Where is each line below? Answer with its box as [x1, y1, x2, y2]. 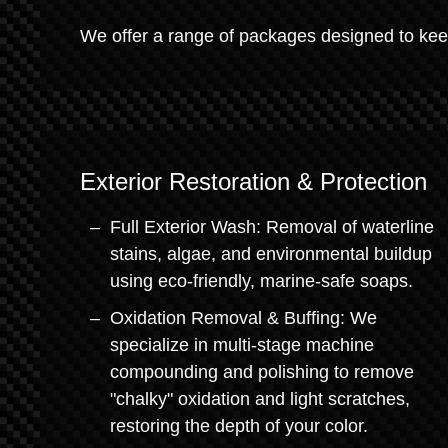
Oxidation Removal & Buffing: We [110, 308, 377, 328]
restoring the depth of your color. [110, 416, 368, 436]
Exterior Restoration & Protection [80, 168, 427, 195]
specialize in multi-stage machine [110, 335, 374, 355]
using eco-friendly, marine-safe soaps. [110, 271, 413, 291]
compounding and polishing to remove [110, 362, 414, 382]
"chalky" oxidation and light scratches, [110, 389, 410, 409]
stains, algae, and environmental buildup [110, 244, 432, 264]
